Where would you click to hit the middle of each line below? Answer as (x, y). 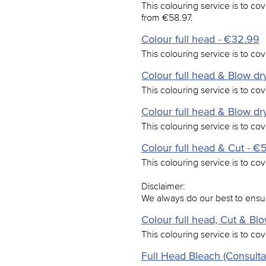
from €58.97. (167, 17)
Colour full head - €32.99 (200, 39)
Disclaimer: (163, 186)
